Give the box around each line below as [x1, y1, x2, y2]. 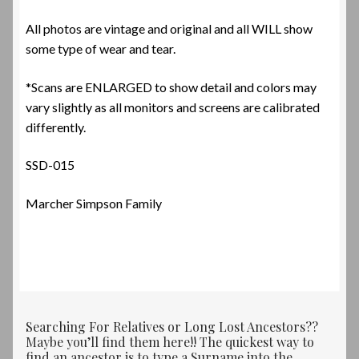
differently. [26, 119, 86, 135]
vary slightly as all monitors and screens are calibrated [26, 99, 320, 115]
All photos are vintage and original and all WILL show [26, 21, 313, 36]
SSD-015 [26, 157, 75, 173]
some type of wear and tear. [26, 41, 175, 56]
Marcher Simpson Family [26, 195, 162, 211]
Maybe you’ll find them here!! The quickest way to [26, 333, 314, 351]
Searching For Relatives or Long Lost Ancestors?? [26, 318, 318, 336]
